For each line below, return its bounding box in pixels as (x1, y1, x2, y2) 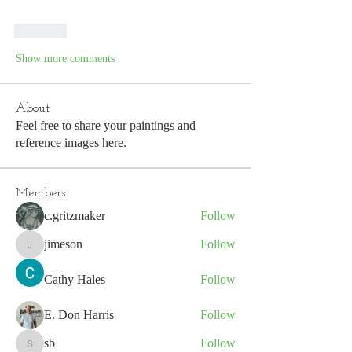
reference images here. (16, 135, 126, 149)
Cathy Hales (44, 272, 105, 286)
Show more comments (16, 52, 115, 64)
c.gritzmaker (44, 208, 105, 222)
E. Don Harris (44, 307, 114, 321)
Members (16, 186, 65, 200)
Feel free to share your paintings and (16, 118, 196, 132)
